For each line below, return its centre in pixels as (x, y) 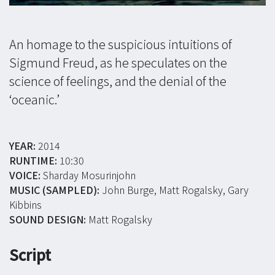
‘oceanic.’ (34, 99)
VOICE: (25, 175)
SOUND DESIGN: (48, 219)
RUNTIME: (33, 161)
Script (30, 255)
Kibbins (25, 205)
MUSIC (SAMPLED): (54, 190)
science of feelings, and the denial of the (118, 81)
